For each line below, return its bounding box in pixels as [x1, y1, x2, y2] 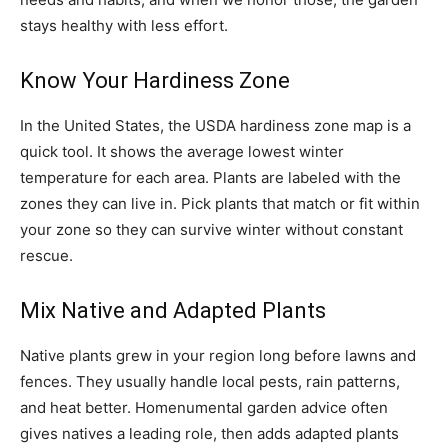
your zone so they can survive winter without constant [20, 220, 403, 239]
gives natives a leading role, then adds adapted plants [20, 424, 399, 443]
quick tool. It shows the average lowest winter [20, 142, 344, 161]
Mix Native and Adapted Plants [20, 298, 326, 323]
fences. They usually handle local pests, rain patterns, [20, 372, 400, 391]
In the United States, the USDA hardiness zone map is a [20, 116, 411, 135]
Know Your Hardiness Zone [20, 68, 290, 93]
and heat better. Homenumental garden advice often [20, 398, 388, 417]
